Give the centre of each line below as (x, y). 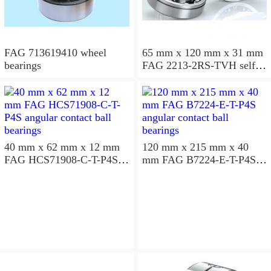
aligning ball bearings (189, 78)
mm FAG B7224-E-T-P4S (152, 159)
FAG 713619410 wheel (55, 52)
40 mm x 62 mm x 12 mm (62, 147)
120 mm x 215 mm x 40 (195, 147)
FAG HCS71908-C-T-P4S (61, 159)
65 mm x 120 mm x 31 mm (202, 52)
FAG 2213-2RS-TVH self (198, 65)
